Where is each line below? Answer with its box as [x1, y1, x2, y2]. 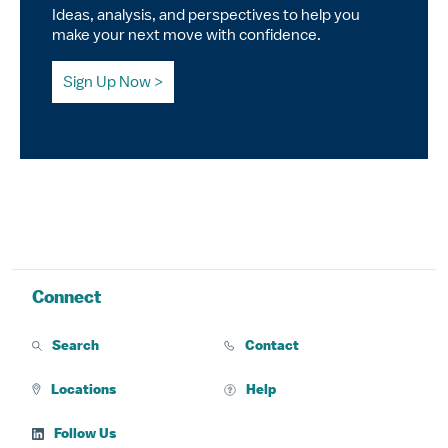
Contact [245, 338, 299, 353]
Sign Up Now [63, 73, 151, 90]
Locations [51, 382, 116, 397]
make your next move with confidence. [52, 26, 321, 43]
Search [52, 338, 99, 353]
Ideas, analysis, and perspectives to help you [52, 6, 360, 23]
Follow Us [54, 426, 116, 441]
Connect [32, 287, 101, 306]
